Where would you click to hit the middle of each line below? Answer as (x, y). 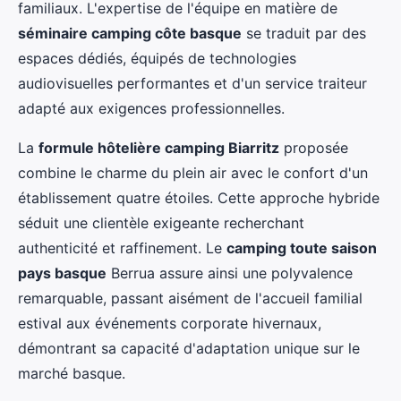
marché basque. (72, 374)
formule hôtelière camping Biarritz (159, 148)
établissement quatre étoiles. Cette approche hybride (199, 198)
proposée (314, 148)
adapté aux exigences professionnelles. (151, 109)
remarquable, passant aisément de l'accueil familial (190, 299)
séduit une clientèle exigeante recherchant (161, 223)
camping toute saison (302, 248)
